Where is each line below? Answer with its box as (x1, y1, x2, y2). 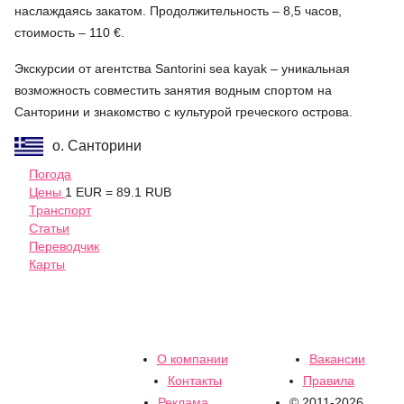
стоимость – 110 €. (14, 24, 124, 40)
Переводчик (29, 238, 99, 253)
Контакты (167, 373, 222, 388)
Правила (302, 373, 354, 388)
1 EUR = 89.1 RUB (65, 184, 171, 199)
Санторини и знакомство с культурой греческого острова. (14, 104, 353, 119)
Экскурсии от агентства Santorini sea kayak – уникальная (14, 60, 350, 76)
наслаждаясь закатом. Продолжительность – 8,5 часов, (14, 3, 342, 18)
